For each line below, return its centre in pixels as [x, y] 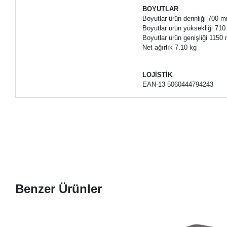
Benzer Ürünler [59, 188]
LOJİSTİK [158, 74]
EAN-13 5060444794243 [178, 84]
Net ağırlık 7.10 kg [170, 47]
